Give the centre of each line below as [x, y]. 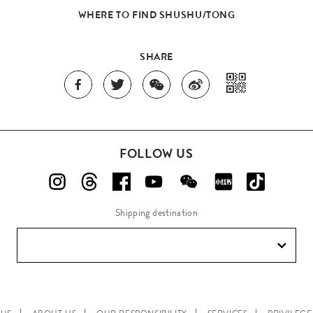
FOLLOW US [156, 154]
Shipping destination [156, 213]
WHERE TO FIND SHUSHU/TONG [156, 15]
